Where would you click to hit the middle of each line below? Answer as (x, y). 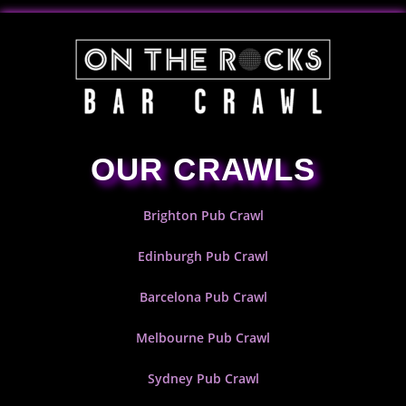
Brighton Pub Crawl (203, 215)
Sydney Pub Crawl (203, 378)
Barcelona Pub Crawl (203, 297)
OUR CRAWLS (203, 169)
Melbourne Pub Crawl (203, 338)
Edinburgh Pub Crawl (203, 256)
